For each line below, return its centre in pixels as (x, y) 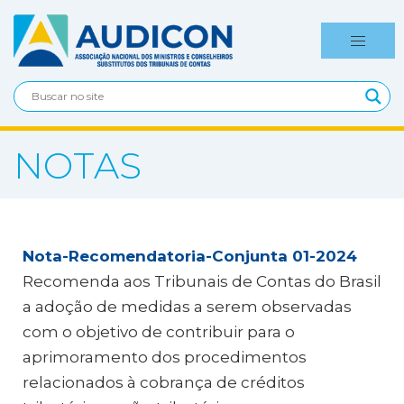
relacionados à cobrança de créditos (164, 382)
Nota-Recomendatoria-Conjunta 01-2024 (190, 256)
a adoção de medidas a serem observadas (187, 307)
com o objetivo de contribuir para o (159, 332)
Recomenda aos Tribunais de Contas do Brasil (202, 281)
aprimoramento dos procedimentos (165, 357)
